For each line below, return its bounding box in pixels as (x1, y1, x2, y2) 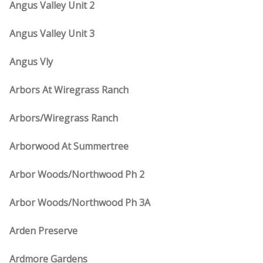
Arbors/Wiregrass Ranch (9, 112, 118, 124)
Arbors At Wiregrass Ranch (9, 83, 129, 96)
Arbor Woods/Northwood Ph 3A (9, 196, 150, 209)
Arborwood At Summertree (9, 140, 129, 153)
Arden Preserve (9, 224, 77, 237)
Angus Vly (9, 55, 53, 68)
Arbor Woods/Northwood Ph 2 (9, 168, 144, 181)
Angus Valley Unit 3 (9, 27, 95, 40)
